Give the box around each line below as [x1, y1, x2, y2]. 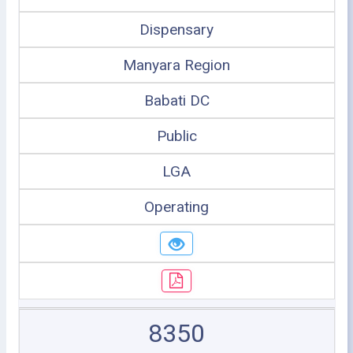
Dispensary [139, 20, 214, 39]
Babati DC [143, 91, 210, 110]
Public [156, 127, 197, 145]
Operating [144, 198, 209, 216]
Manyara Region [123, 56, 230, 74]
